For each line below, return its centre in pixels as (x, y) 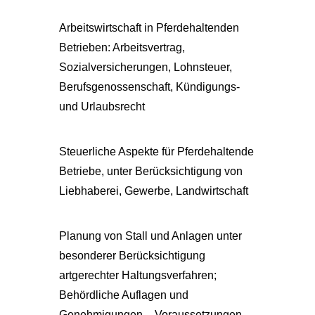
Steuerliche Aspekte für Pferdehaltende (156, 152)
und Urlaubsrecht (102, 107)
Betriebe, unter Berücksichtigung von (151, 171)
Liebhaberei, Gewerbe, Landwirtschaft (154, 191)
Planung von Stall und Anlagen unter (150, 236)
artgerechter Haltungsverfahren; (138, 275)
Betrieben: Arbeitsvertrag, (122, 47)
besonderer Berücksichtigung (132, 256)
